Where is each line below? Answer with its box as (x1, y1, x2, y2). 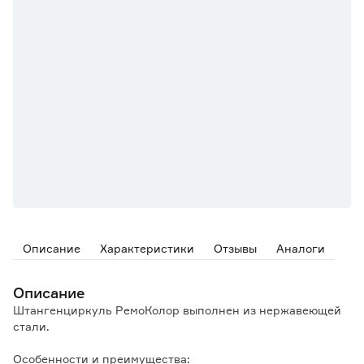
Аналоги (276, 241, 325, 255)
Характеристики (100, 241, 194, 255)
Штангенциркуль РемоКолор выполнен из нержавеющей (13, 303, 341, 317)
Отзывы (214, 241, 257, 255)
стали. (13, 319, 50, 333)
